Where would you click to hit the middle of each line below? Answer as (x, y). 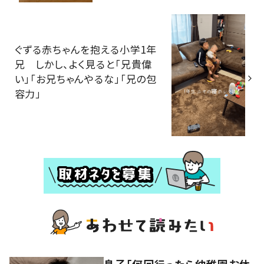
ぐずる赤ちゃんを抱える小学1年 (86, 49)
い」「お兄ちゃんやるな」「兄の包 (86, 79)
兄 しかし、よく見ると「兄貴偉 (83, 64)
